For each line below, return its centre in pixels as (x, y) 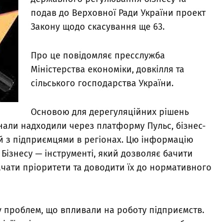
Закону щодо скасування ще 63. (98, 27)
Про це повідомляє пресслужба (98, 56)
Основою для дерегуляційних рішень (110, 112)
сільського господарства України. (102, 83)
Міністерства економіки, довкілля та (108, 70)
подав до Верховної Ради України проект (118, 13)
